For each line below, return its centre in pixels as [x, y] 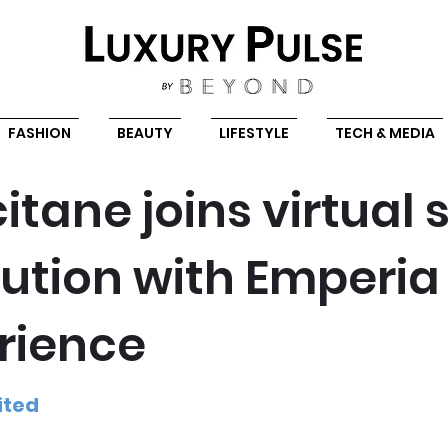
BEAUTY [144, 133]
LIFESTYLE [253, 133]
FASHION [39, 133]
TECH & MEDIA [384, 133]
